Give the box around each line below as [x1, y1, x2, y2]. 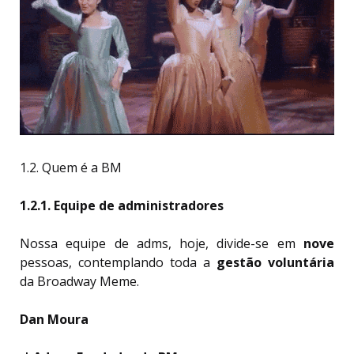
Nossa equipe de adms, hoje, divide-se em [20, 235, 303, 253]
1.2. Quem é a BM [20, 159, 122, 177]
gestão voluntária [217, 254, 334, 272]
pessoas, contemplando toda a [20, 254, 217, 272]
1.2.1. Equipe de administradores [20, 197, 227, 215]
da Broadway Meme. [20, 273, 142, 291]
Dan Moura [20, 311, 88, 329]
